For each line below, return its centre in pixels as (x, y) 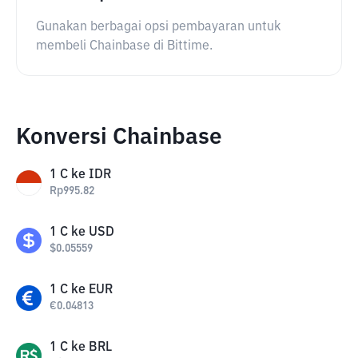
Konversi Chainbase (119, 137)
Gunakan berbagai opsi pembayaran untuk (158, 27)
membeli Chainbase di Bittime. (124, 46)
